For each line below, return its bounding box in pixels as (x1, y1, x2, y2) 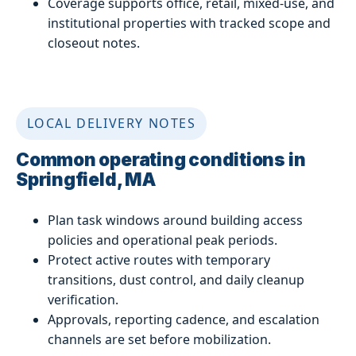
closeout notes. (48, 33, 140, 52)
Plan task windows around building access (48, 211, 303, 229)
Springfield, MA (16, 168, 156, 190)
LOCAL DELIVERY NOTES (26, 114, 196, 132)
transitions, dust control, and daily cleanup (48, 270, 304, 288)
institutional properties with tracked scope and (48, 14, 331, 32)
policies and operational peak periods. (48, 230, 277, 249)
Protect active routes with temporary (48, 250, 270, 269)
